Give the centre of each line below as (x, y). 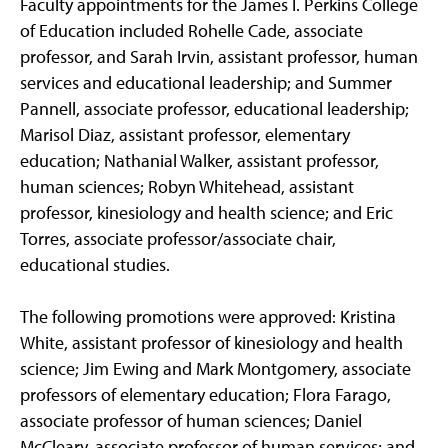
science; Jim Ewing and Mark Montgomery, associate (215, 369)
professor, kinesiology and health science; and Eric (206, 213)
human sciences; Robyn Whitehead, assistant (187, 187)
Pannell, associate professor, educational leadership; (214, 109)
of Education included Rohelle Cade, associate (191, 31)
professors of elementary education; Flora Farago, (205, 395)
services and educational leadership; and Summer (206, 83)
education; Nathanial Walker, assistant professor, (199, 161)
